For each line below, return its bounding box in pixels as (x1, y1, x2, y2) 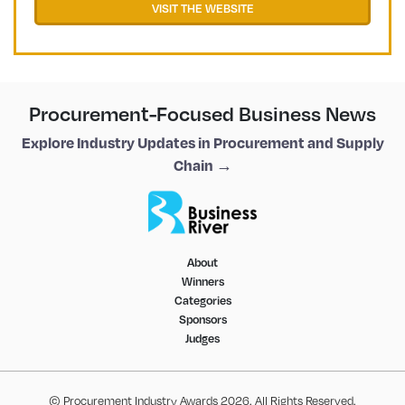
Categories (174, 292, 231, 307)
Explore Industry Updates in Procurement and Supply (21, 132, 384, 152)
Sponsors (178, 311, 227, 326)
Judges (185, 330, 220, 345)
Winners (181, 273, 224, 288)
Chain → (173, 155, 232, 174)
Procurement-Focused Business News (29, 100, 376, 126)
